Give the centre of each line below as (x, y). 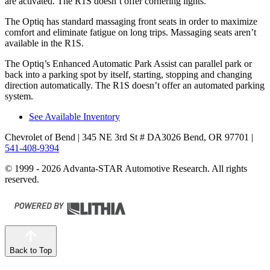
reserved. (22, 180)
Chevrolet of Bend (40, 137)
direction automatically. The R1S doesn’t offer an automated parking (135, 86)
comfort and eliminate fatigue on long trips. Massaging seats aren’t (130, 33)
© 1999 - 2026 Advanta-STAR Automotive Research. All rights (126, 169)
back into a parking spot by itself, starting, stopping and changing (128, 75)
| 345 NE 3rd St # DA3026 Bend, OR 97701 (162, 137)
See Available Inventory (74, 117)
